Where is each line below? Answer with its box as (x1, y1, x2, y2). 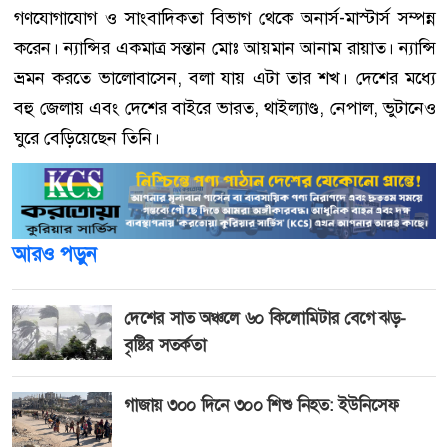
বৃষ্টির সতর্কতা (124, 333, 206, 356)
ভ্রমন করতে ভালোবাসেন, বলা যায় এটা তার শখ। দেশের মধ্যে (14, 65, 436, 90)
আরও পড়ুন (12, 240, 97, 267)
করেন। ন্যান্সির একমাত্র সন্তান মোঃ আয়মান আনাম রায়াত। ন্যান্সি (14, 35, 436, 60)
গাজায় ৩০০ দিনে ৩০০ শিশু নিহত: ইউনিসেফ (124, 394, 408, 417)
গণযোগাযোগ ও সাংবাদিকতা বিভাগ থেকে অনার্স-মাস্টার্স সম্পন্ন (14, 5, 436, 30)
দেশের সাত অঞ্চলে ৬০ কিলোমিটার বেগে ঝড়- (124, 306, 407, 329)
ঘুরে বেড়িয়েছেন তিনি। (14, 125, 160, 150)
